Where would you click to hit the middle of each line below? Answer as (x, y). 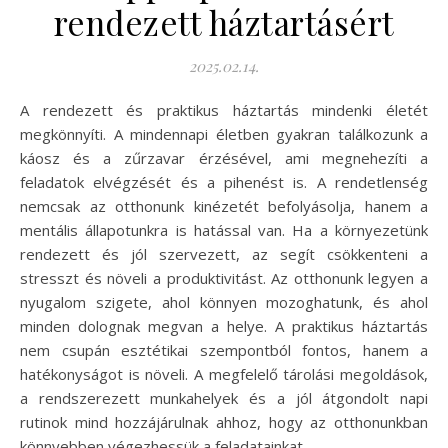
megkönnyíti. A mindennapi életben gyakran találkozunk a (224, 134)
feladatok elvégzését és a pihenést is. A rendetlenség (224, 182)
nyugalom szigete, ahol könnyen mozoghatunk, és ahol (224, 302)
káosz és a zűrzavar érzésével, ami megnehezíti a (224, 158)
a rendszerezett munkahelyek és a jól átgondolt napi (224, 398)
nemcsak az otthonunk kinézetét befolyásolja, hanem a (224, 206)
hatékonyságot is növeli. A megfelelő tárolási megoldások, (224, 374)
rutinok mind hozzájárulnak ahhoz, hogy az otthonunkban (224, 422)
